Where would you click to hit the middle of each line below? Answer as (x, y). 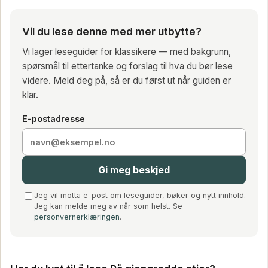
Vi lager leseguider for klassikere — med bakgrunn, (127, 51)
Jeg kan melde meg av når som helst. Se (108, 206)
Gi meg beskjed (134, 170)
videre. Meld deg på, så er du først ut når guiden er (127, 80)
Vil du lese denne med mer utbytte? (112, 31)
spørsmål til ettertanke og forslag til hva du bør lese (127, 66)
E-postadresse (54, 118)
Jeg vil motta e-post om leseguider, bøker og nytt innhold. (140, 196)
